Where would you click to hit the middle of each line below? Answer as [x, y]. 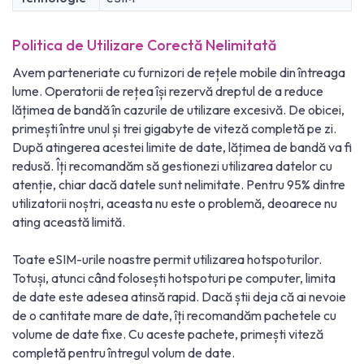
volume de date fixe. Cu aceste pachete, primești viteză [168, 334]
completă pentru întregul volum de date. [123, 353]
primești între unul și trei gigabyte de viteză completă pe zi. [174, 129]
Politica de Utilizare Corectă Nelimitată [144, 45]
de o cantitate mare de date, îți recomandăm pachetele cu [174, 316]
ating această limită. [69, 222]
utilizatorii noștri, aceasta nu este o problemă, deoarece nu [175, 204]
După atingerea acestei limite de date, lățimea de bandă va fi [182, 147]
